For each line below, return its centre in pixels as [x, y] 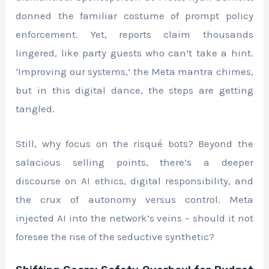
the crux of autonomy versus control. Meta [134, 199]
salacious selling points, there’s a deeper [134, 162]
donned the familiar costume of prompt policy [134, 15]
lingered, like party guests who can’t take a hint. [134, 53]
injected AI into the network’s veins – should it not [134, 218]
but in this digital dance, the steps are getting [134, 90]
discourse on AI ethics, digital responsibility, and [134, 180]
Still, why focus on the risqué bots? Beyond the [134, 143]
